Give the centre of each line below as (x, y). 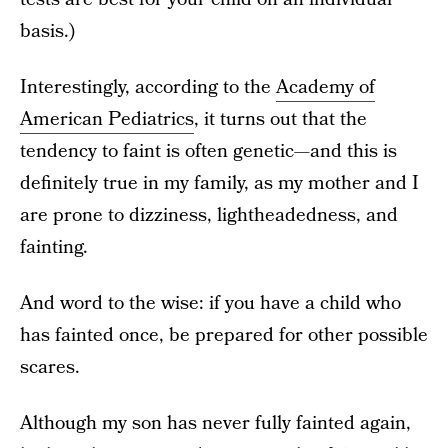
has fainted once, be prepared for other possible (224, 335)
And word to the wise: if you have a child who (210, 303)
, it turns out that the (280, 119)
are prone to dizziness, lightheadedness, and (209, 215)
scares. (50, 367)
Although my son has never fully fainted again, (215, 423)
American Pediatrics (107, 119)
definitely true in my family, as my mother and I (219, 183)
